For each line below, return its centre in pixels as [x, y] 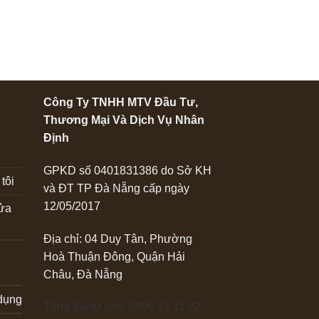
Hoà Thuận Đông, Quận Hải [114, 256]
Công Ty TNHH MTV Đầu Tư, [120, 102]
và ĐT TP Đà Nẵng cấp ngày [116, 188]
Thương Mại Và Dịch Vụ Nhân [124, 120]
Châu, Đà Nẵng [83, 274]
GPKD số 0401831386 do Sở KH [127, 170]
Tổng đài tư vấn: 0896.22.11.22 [122, 307]
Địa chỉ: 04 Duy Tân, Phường [117, 239]
